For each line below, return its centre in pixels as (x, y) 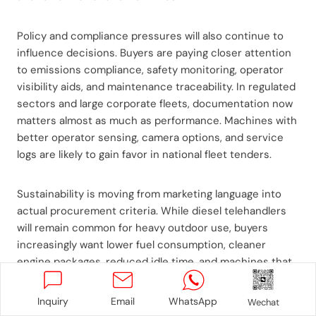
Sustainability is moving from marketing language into (149, 194)
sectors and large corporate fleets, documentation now (155, 103)
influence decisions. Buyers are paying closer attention (154, 53)
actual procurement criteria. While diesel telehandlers (152, 211)
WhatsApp (193, 301)
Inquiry (53, 301)
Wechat (263, 302)
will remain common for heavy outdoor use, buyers (142, 227)
